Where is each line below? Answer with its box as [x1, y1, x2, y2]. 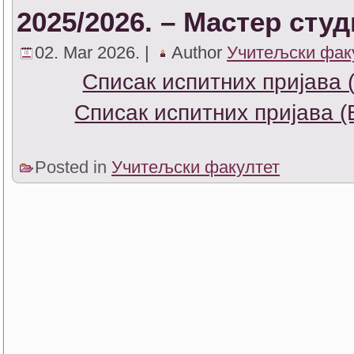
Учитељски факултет [111, 156, 280, 177]
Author [171, 42, 227, 62]
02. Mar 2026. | [35, 42, 154, 62]
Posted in [35, 156, 111, 177]
